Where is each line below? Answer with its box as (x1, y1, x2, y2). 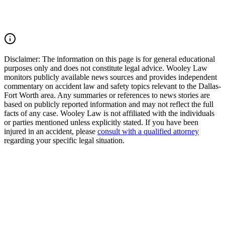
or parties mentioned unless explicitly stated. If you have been (4, 118, 198, 127)
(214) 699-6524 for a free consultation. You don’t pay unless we (4, 3, 206, 12)
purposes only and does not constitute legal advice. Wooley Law (4, 64, 207, 73)
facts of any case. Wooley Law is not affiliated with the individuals (4, 109, 214, 118)
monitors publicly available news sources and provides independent (4, 73, 217, 82)
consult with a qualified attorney (97, 127, 199, 136)
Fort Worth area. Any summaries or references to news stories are (4, 91, 210, 100)
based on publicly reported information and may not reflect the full (4, 100, 213, 109)
